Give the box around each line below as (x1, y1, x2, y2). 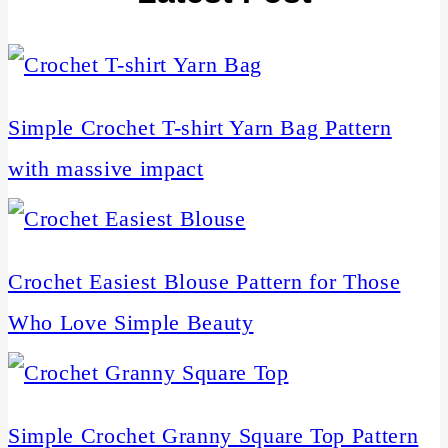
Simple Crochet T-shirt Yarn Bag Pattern (8, 115, 392, 141)
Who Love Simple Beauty (8, 310, 254, 336)
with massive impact (8, 156, 204, 182)
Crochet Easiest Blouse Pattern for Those (8, 269, 401, 295)
